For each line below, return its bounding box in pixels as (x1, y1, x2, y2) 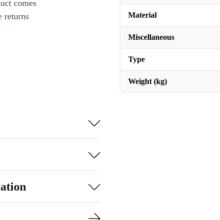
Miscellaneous (128, 33, 174, 41)
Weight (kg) (128, 77, 167, 85)
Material (128, 11, 157, 19)
